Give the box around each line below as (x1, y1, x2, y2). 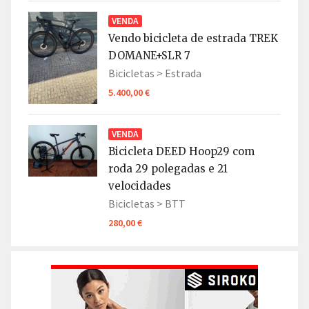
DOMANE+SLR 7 (108, 49, 190, 63)
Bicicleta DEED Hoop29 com (108, 145, 255, 159)
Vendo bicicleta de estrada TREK (108, 32, 278, 46)
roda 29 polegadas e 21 (108, 162, 228, 176)
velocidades (108, 179, 171, 193)
